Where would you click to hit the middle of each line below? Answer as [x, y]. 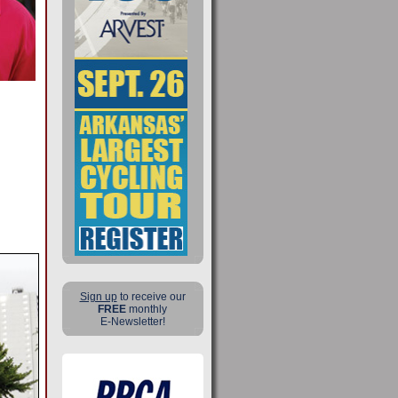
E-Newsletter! [132, 322]
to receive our [151, 297]
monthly [148, 309]
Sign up [98, 297]
